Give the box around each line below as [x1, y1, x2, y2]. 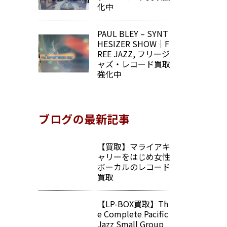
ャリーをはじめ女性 [97, 150, 170, 163]
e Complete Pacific [97, 208, 168, 220]
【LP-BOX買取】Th [97, 198, 168, 210]
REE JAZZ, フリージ [97, 47, 170, 60]
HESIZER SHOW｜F [97, 37, 169, 50]
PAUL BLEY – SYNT [97, 27, 168, 40]
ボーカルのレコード [97, 161, 170, 173]
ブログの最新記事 [39, 110, 130, 127]
